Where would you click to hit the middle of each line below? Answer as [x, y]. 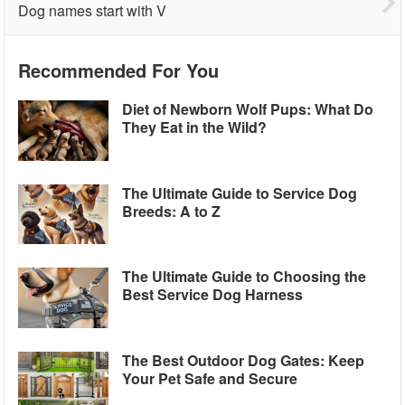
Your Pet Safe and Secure [210, 378]
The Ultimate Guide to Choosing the [245, 277]
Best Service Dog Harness [213, 295]
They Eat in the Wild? [195, 127]
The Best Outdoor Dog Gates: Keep [244, 360]
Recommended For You [119, 70]
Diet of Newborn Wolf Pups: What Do [248, 109]
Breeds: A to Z [172, 211]
